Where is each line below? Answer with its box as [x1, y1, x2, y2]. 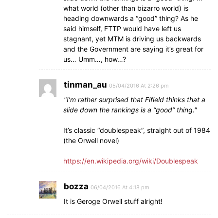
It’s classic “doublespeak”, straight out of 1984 [63, 126, 210, 134]
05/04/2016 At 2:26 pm [109, 82, 169, 89]
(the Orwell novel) [63, 136, 119, 145]
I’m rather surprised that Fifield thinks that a [67, 95, 205, 104]
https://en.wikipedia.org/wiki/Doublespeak [63, 157, 198, 165]
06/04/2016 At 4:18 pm [91, 184, 149, 191]
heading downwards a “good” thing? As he [63, 14, 198, 22]
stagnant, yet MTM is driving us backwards [63, 35, 201, 43]
